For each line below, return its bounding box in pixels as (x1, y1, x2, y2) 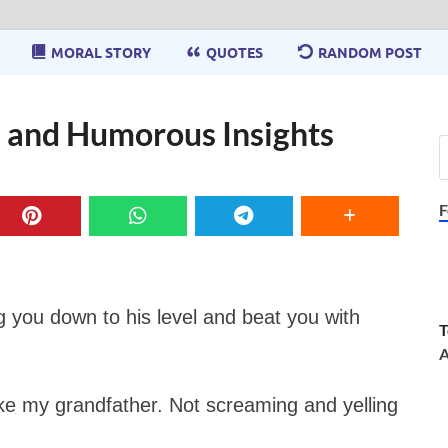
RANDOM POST (318, 44, 423, 61)
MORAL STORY (50, 44, 151, 61)
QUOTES (205, 44, 263, 61)
